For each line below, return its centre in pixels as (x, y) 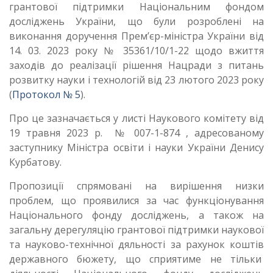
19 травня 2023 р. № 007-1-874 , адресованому (136, 133)
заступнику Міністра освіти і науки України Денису (136, 147)
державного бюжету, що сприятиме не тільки (136, 259)
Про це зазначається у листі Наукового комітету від (136, 118)
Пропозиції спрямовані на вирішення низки (136, 186)
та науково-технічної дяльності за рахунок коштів (136, 244)
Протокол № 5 (46, 94)
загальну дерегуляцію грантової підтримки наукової (136, 229)
